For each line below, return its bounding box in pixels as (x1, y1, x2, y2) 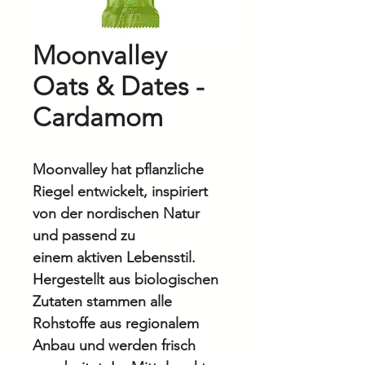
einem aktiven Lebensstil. (33, 248, 196, 266)
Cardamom (33, 102, 163, 133)
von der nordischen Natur (33, 204, 200, 222)
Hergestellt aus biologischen (33, 270, 218, 288)
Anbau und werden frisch (33, 336, 196, 354)
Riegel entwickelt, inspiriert (33, 182, 208, 200)
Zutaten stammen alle (33, 292, 172, 310)
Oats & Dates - (33, 71, 204, 102)
